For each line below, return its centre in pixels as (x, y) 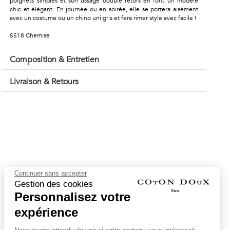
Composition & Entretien (55, 60)
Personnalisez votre (72, 197)
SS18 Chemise (30, 35)
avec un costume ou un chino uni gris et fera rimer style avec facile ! (103, 18)
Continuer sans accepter (51, 173)
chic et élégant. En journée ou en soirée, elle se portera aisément (104, 9)
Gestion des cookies (54, 184)
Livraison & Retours (44, 82)
